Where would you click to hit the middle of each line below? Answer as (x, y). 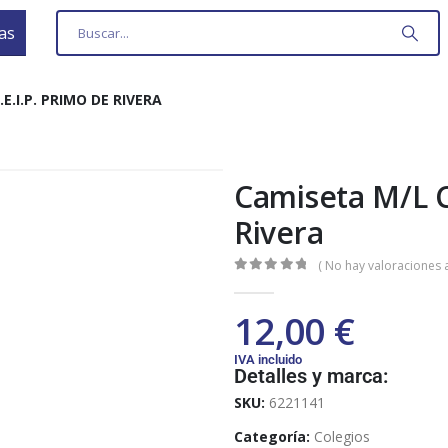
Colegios (342, 436)
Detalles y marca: (311, 375)
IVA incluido (268, 359)
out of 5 (282, 281)
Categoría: (274, 436)
